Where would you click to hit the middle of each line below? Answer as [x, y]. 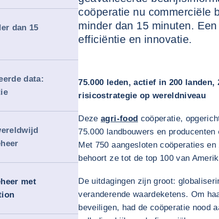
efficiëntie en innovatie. [135, 39]
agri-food [120, 119]
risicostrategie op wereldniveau [142, 96]
